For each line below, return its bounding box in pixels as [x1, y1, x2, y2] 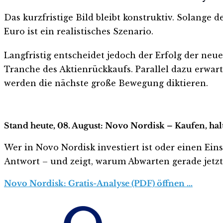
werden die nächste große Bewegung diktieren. [4, 78, 208, 88]
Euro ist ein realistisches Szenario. [4, 26, 153, 36]
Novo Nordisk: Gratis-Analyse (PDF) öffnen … [4, 178, 193, 188]
